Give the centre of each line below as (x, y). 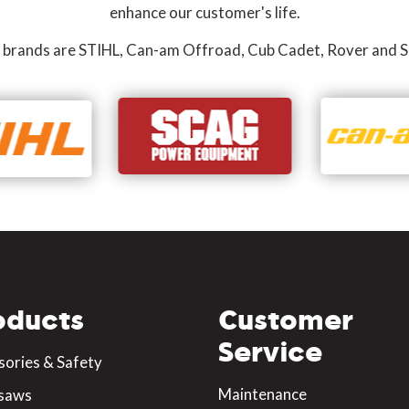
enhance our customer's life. (204, 13)
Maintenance (262, 394)
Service (270, 352)
